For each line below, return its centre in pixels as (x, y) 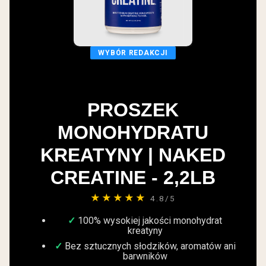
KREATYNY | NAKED (133, 155)
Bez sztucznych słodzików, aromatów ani (150, 246)
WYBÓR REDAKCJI (133, 53)
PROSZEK (133, 110)
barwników (145, 256)
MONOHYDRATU (133, 132)
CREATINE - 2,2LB (133, 177)
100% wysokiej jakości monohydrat (150, 220)
